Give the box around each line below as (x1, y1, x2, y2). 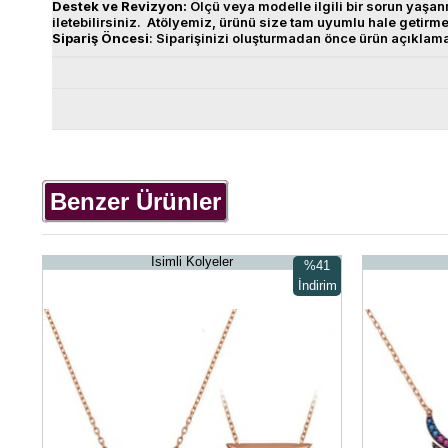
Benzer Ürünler (50, 188, 221, 215)
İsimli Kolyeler (151, 254, 233, 269)
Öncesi (101, 30, 149, 46)
